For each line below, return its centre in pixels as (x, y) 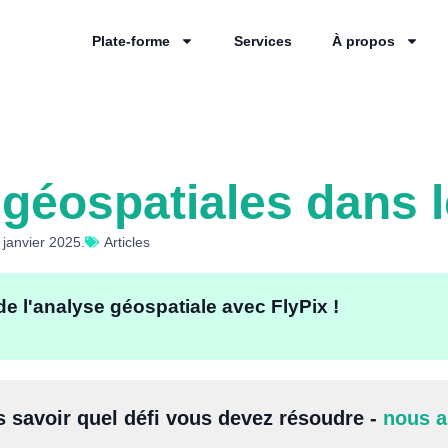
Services (262, 41)
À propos (363, 41)
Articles (127, 242)
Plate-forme (130, 41)
